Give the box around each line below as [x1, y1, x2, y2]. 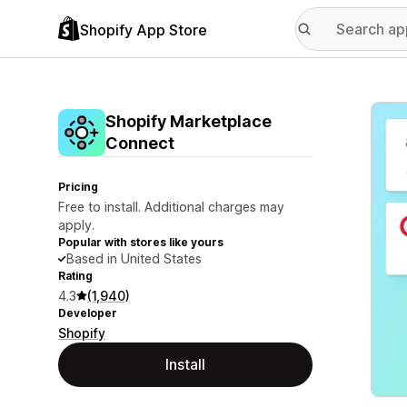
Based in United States [66, 251, 202, 266]
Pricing [58, 180, 98, 194]
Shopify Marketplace [105, 112, 272, 131]
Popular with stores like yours [58, 235, 223, 249]
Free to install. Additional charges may [58, 199, 284, 214]
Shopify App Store [80, 20, 207, 39]
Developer [58, 306, 117, 320]
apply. [58, 217, 94, 233]
